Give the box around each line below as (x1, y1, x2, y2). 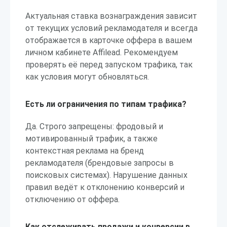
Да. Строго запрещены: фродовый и (25, 122, 163, 131)
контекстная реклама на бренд (25, 146, 144, 156)
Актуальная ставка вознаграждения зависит (25, 11, 197, 21)
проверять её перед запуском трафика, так (25, 60, 193, 69)
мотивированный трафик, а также (25, 134, 158, 143)
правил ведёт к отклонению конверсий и (25, 182, 184, 192)
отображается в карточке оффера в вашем (25, 35, 192, 45)
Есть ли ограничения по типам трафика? (25, 99, 186, 109)
